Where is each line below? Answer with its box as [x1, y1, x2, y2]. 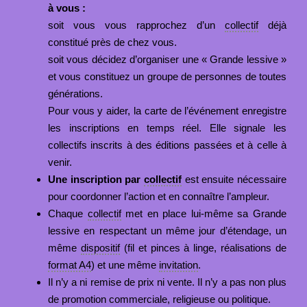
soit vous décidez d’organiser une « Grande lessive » [47, 53, 287, 65]
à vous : [47, 1, 86, 14]
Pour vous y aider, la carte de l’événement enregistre [47, 104, 287, 116]
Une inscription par [47, 173, 144, 185]
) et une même [90, 258, 159, 271]
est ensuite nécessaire [182, 173, 287, 185]
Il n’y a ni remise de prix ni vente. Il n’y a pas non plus [47, 275, 287, 288]
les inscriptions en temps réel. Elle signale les [47, 121, 287, 134]
